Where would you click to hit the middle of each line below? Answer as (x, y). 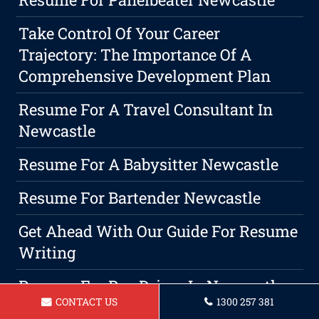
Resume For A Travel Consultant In (146, 110)
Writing (47, 253)
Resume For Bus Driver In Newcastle (151, 286)
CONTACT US (85, 302)
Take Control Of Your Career (120, 33)
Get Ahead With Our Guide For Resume (158, 231)
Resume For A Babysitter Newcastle (149, 164)
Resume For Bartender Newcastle (140, 198)
